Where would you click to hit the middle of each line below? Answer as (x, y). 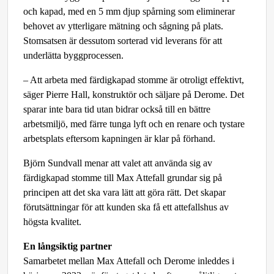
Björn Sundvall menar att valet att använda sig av (118, 163)
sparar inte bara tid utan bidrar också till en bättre (117, 109)
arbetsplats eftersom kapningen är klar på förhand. (119, 139)
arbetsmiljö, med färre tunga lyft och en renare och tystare (134, 124)
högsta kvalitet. (52, 222)
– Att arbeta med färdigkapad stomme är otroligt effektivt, (134, 80)
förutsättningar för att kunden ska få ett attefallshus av (126, 207)
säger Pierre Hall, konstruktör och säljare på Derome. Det (134, 94)
